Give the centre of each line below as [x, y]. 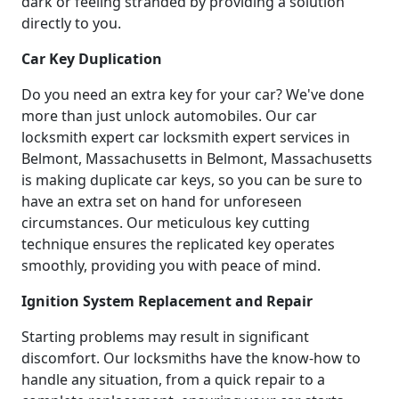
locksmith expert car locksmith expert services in [186, 138]
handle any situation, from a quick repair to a [173, 380]
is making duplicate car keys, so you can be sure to [192, 180]
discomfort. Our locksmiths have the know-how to [191, 358]
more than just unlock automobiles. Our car [169, 116]
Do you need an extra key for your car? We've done [193, 95]
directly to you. [71, 24]
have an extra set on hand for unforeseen [162, 202]
